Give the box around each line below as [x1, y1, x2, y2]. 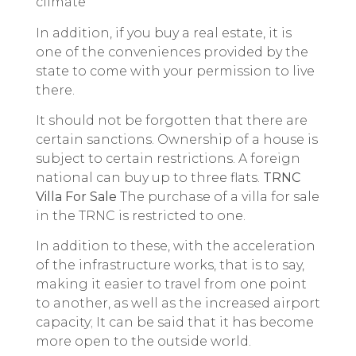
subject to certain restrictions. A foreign [36, 150, 300, 166]
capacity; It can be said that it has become [36, 315, 314, 331]
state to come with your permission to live [36, 63, 315, 79]
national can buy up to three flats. [36, 169, 263, 185]
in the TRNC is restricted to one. [36, 207, 246, 223]
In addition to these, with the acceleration [36, 238, 315, 254]
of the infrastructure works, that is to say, [36, 257, 304, 273]
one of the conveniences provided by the [36, 44, 308, 60]
